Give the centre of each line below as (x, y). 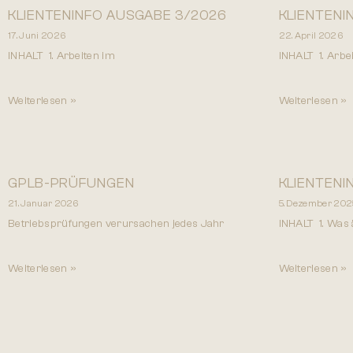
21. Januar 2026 (43, 203)
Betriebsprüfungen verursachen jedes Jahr (116, 223)
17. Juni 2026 (37, 35)
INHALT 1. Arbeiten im (62, 56)
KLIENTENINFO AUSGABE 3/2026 (118, 15)
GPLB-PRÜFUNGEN (71, 183)
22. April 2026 (310, 35)
